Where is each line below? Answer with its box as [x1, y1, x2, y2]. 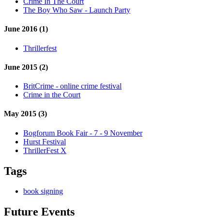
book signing [23, 187, 63, 196]
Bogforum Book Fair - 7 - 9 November [23, 128, 142, 137]
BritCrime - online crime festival [23, 82, 122, 91]
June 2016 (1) [4, 25, 48, 33]
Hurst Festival [23, 137, 66, 146]
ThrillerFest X [23, 146, 66, 155]
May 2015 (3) [4, 109, 47, 118]
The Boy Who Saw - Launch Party [23, 6, 130, 15]
